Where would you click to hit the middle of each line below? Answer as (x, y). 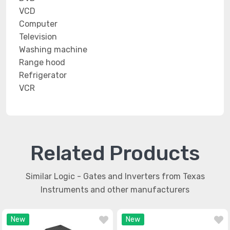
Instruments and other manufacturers (115, 190)
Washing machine (53, 50)
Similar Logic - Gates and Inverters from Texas (115, 176)
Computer (38, 24)
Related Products (115, 153)
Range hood (42, 62)
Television (38, 37)
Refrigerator (43, 75)
